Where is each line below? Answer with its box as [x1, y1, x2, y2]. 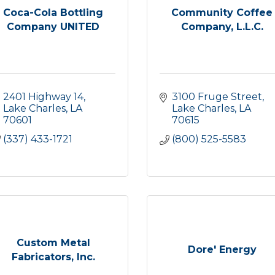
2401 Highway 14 [3, 91, 83, 103]
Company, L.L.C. [180, 20, 263, 33]
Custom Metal [16, 236, 90, 249]
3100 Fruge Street [172, 91, 262, 103]
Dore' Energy [187, 244, 257, 255]
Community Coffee [171, 6, 273, 18]
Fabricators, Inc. [11, 250, 95, 263]
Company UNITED [7, 20, 99, 33]
